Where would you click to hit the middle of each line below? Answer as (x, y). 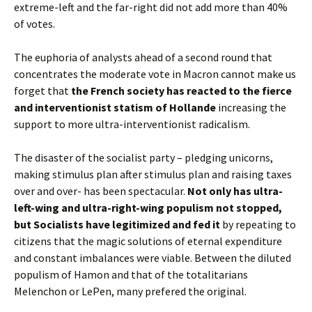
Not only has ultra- (235, 191)
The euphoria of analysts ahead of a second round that (143, 57)
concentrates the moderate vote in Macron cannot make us (155, 74)
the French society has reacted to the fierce (181, 91)
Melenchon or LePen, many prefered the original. (130, 291)
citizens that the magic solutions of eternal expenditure (148, 241)
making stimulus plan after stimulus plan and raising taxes (153, 174)
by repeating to (258, 224)
